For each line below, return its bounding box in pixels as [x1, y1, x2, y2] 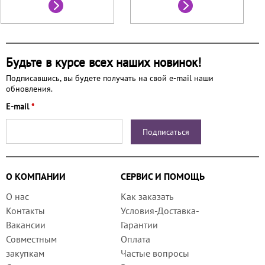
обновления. [6, 83, 53, 94]
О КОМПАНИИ [6, 170, 66, 182]
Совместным [6, 232, 57, 245]
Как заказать [121, 190, 173, 202]
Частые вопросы [121, 247, 189, 259]
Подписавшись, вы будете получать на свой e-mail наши [6, 72, 214, 83]
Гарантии [121, 218, 158, 231]
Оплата [121, 232, 150, 245]
